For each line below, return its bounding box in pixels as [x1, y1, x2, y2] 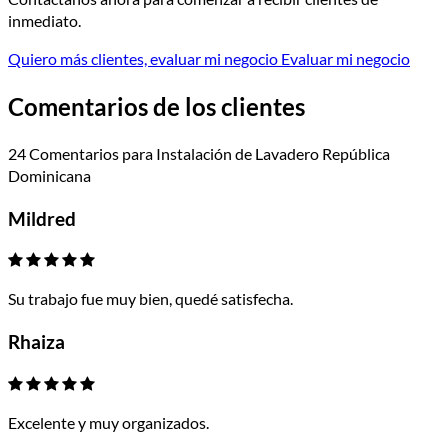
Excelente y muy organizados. [8, 412, 209, 432]
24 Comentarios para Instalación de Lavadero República [8, 144, 390, 164]
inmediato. [8, 11, 81, 31]
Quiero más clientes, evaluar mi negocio [8, 49, 278, 69]
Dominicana [8, 166, 91, 186]
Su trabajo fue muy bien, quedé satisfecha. [8, 289, 293, 309]
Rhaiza [8, 331, 65, 354]
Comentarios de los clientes [8, 92, 305, 122]
